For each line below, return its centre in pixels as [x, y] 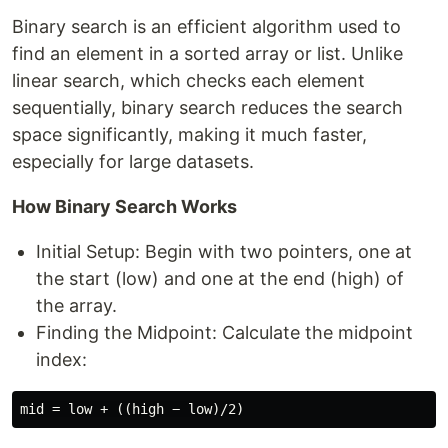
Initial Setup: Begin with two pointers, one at [224, 251]
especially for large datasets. [133, 161]
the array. [76, 305]
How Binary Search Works [124, 206]
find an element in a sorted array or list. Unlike [207, 53]
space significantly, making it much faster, [189, 134]
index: [61, 359]
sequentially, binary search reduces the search [207, 107]
